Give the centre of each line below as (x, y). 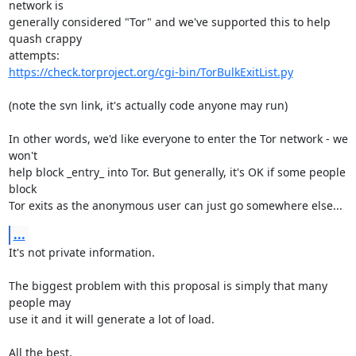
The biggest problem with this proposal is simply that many (168, 286)
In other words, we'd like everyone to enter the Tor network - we (178, 139)
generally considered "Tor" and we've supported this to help (169, 22)
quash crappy (45, 39)
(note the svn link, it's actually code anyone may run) (148, 105)
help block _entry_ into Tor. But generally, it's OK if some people (177, 172)
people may (39, 302)
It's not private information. (81, 252)
